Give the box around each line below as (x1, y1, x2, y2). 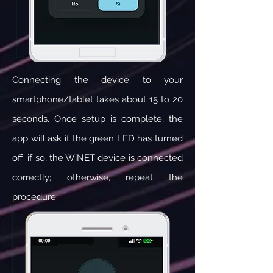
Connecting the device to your (12, 74, 183, 85)
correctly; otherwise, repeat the (12, 172, 183, 183)
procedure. (12, 191, 58, 202)
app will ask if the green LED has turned (12, 133, 183, 144)
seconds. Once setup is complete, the (12, 113, 183, 124)
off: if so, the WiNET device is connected (12, 152, 183, 163)
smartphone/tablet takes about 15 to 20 (12, 94, 183, 105)
